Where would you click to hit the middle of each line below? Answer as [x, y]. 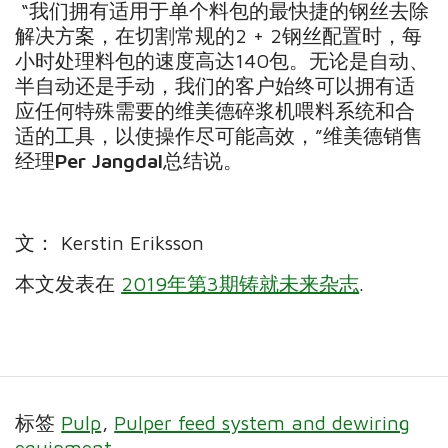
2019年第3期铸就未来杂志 [240, 283]
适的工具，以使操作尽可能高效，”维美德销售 [219, 135]
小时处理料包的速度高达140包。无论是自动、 [222, 60]
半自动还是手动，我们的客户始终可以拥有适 [215, 85]
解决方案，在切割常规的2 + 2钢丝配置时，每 [219, 35]
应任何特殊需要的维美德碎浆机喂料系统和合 [215, 110]
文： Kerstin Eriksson [110, 242]
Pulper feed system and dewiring [262, 422]
